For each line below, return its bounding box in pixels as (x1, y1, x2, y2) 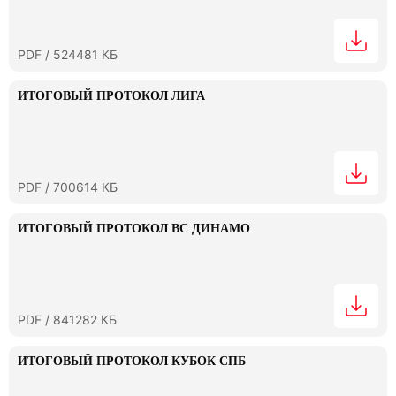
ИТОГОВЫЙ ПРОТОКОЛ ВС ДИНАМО (18, 222, 250, 235)
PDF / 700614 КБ (18, 179, 118, 194)
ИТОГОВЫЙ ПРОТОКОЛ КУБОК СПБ (18, 354, 246, 368)
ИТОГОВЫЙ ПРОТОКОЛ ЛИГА (18, 89, 205, 103)
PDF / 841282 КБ (18, 312, 117, 327)
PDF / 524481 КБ (18, 47, 118, 62)
